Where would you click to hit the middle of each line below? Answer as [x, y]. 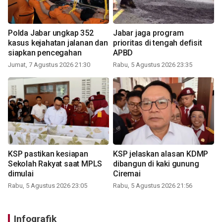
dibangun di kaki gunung [156, 164]
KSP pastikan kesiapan [48, 154]
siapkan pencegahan [45, 53]
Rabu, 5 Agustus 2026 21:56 [153, 186]
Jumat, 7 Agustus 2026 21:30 [49, 65]
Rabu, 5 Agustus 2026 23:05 [48, 186]
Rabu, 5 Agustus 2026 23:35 [153, 65]
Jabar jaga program [148, 33]
